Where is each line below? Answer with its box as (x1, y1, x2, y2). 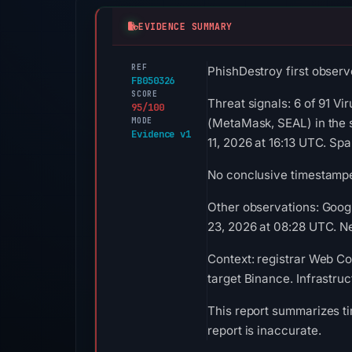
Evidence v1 (131, 127, 192, 141)
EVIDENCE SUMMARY (138, 20, 233, 32)
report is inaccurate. (207, 323, 321, 338)
